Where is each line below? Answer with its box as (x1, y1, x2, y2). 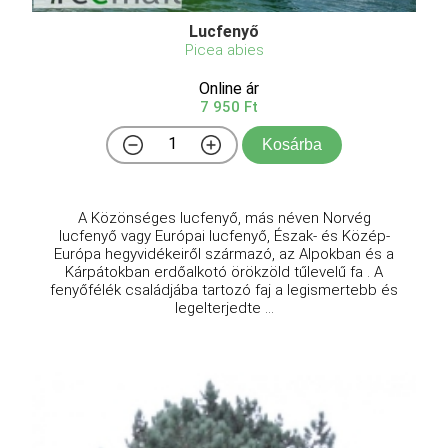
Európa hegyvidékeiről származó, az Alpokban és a (54, 245, 394, 264)
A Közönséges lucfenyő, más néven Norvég (77, 209, 371, 228)
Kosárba (262, 136, 322, 154)
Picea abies (184, 41, 264, 60)
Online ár (199, 79, 259, 99)
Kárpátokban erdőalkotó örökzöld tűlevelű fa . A (65, 263, 383, 282)
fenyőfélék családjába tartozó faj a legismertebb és (50, 281, 398, 300)
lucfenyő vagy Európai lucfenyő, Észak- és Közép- (58, 227, 390, 246)
